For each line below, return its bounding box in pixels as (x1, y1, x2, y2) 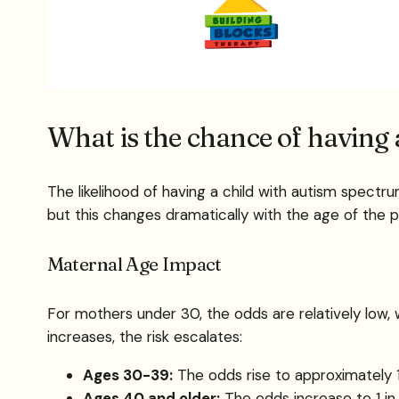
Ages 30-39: (82, 365, 173, 386)
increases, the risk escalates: (46, 327, 242, 347)
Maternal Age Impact (46, 252, 222, 276)
